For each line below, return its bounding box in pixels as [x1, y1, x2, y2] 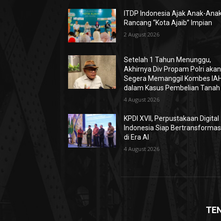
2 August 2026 [124, 31, 160, 38]
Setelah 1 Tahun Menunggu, [124, 56, 212, 64]
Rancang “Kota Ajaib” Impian [124, 19, 213, 27]
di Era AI [124, 133, 149, 142]
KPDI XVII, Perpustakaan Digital [124, 114, 220, 123]
